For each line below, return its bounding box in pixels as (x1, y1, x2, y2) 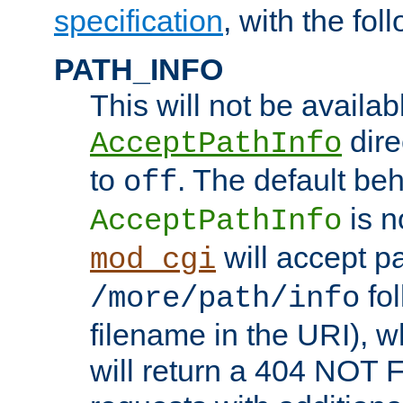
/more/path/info (90, 281, 360, 316)
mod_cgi (90, 242, 216, 277)
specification (54, 3, 223, 38)
